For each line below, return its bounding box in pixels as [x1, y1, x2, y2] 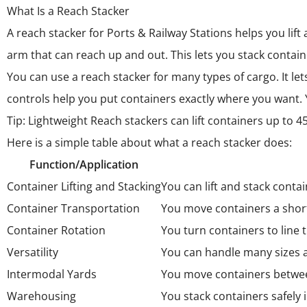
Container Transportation [7, 201, 140, 216]
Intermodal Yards [7, 267, 97, 282]
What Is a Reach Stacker [7, 3, 130, 19]
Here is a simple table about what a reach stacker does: [7, 135, 292, 150]
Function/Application [29, 157, 138, 172]
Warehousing [7, 288, 76, 304]
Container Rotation [7, 223, 106, 238]
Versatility [7, 245, 58, 260]
